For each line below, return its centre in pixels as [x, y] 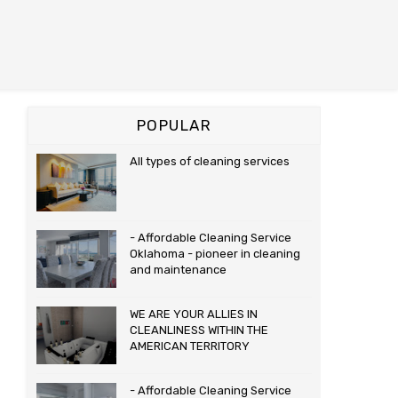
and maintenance [178, 270]
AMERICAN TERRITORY [190, 346]
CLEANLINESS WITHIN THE [199, 330]
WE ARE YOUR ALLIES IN [194, 314]
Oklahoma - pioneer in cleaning [215, 254]
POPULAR [174, 125]
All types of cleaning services [210, 161]
